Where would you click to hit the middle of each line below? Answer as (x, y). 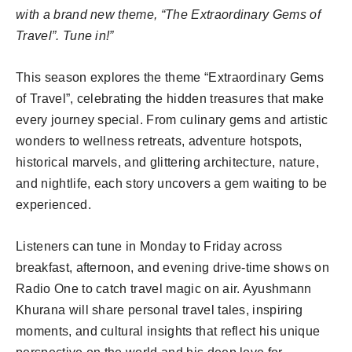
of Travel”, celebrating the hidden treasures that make (170, 98)
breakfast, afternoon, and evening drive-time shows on (172, 267)
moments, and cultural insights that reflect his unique (168, 331)
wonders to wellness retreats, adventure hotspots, (159, 141)
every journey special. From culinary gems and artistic (172, 119)
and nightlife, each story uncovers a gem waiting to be (172, 183)
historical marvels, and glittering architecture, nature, (167, 162)
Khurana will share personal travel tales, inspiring (159, 310)
